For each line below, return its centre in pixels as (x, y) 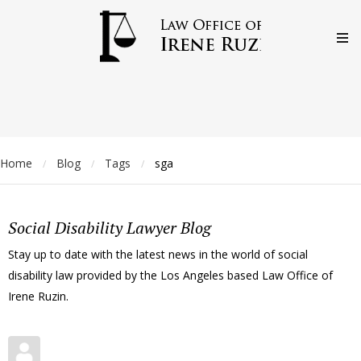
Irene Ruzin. (38, 296)
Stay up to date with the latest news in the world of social (158, 254)
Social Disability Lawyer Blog (110, 228)
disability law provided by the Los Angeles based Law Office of (170, 275)
